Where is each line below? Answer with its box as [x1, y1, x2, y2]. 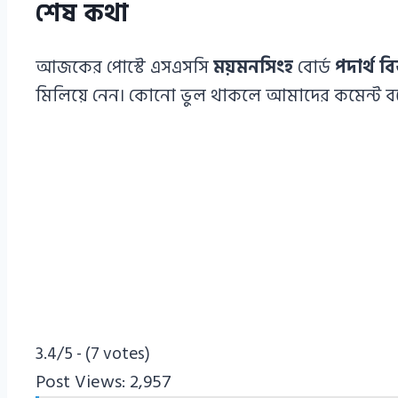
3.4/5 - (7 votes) [36, 339, 150, 368]
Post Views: [36, 367, 125, 396]
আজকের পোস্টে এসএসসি [36, 52, 213, 82]
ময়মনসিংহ [213, 52, 293, 82]
